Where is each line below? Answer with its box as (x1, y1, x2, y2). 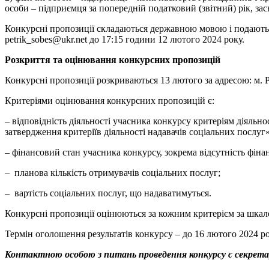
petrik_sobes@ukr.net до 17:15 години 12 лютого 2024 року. (5, 34, 244, 44)
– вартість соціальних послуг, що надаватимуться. (5, 187, 211, 198)
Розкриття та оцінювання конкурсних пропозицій (5, 54, 220, 65)
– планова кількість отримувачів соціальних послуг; (5, 167, 220, 178)
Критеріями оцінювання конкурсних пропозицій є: (5, 95, 214, 106)
